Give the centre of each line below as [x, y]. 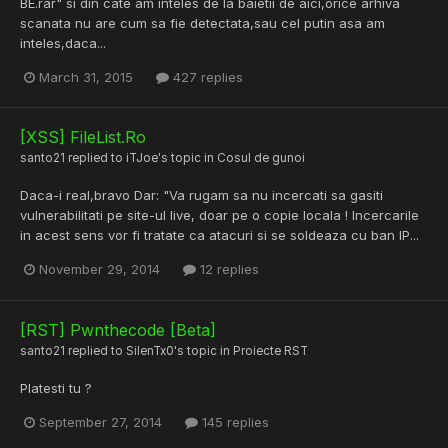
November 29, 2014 [99, 269]
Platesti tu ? [56, 387]
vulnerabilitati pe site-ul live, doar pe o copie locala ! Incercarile [219, 215]
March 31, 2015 [86, 77]
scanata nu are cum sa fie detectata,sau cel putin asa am [202, 23]
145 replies [233, 421]
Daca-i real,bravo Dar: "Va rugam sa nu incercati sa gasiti [201, 195]
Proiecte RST [270, 350]
